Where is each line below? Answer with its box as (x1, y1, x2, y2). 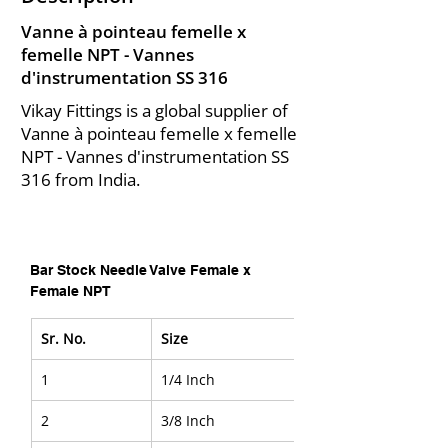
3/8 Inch (161, 411, 215, 430)
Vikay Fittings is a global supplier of (21, 99, 288, 122)
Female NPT (30, 283, 111, 299)
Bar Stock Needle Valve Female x (30, 262, 255, 278)
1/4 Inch (161, 370, 215, 389)
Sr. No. (41, 329, 86, 348)
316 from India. (21, 168, 140, 191)
